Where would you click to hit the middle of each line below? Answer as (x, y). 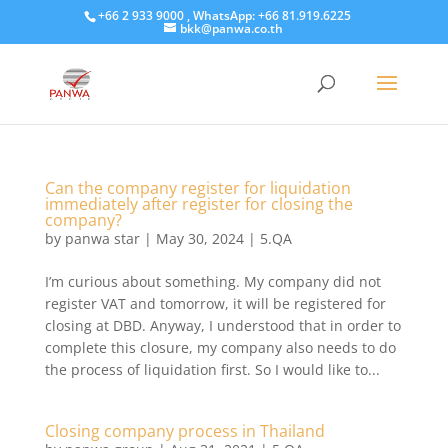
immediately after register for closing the (198, 204)
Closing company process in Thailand (184, 431)
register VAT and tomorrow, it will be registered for (215, 303)
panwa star (102, 238)
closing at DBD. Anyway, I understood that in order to (222, 325)
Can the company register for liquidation (197, 188)
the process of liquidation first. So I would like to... (212, 369)
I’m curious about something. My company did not (212, 281)
